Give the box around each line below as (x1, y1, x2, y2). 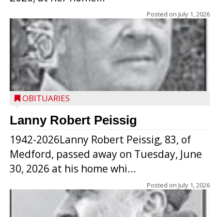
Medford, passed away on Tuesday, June (10, 147, 202, 161)
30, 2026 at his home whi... (10, 162, 136, 175)
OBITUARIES (22, 93, 70, 104)
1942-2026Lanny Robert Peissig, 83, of (10, 133, 191, 146)
